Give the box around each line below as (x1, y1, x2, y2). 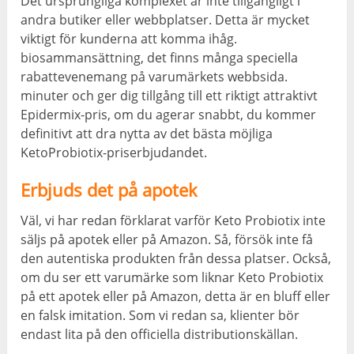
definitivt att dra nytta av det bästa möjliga (21, 125, 273, 143)
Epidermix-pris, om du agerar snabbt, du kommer (21, 106, 317, 124)
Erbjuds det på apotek (21, 178, 198, 202)
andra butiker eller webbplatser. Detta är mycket (21, 11, 311, 29)
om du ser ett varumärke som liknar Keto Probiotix (21, 269, 324, 287)
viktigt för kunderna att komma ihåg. (21, 30, 238, 48)
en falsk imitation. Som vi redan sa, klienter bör (21, 307, 300, 325)
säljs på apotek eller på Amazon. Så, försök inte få (21, 231, 314, 249)
